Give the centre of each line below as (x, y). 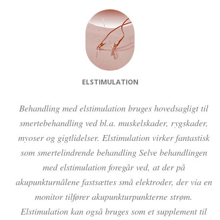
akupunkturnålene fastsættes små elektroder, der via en (114, 181)
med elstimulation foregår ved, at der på (114, 167)
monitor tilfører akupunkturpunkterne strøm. (114, 196)
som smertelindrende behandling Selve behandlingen (114, 152)
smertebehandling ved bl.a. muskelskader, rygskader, (114, 123)
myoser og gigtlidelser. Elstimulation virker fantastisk (114, 137)
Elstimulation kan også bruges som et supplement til (114, 211)
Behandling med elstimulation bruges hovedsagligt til (114, 108)
